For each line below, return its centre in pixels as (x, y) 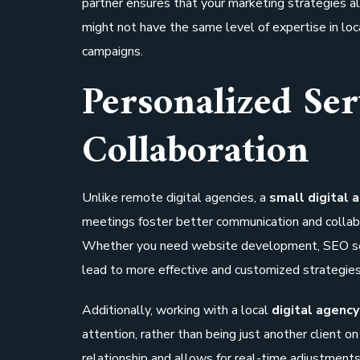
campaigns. (112, 52)
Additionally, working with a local (177, 311)
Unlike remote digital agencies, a (176, 198)
